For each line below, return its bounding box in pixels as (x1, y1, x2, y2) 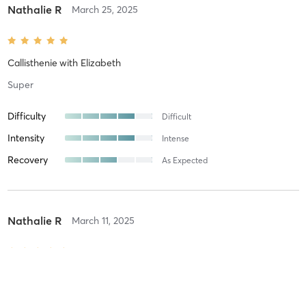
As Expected (161, 154, 208, 165)
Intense (161, 133, 189, 143)
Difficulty (7, 109, 46, 122)
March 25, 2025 (71, 3, 138, 16)
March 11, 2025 (71, 214, 135, 227)
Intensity (7, 131, 44, 144)
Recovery (7, 153, 48, 166)
